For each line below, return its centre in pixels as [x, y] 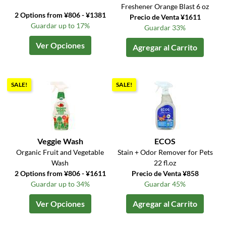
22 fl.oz [165, 163]
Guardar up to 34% [60, 184]
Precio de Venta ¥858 [165, 174]
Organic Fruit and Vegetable [60, 152]
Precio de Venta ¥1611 [165, 17]
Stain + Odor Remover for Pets [165, 152]
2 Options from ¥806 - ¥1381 [60, 15]
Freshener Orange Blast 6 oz [165, 7]
